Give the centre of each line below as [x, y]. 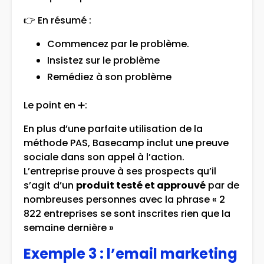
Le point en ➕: [55, 105]
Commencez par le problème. [119, 44]
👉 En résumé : [59, 21]
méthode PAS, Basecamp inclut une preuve [126, 143]
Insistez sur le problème [105, 61]
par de [222, 186]
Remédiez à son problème [109, 77]
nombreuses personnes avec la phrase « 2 [124, 200]
